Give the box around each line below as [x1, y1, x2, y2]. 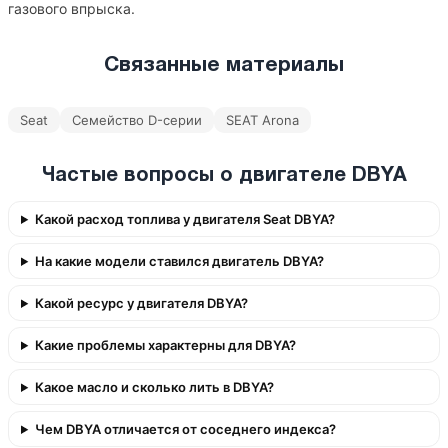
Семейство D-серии [72, 112, 202, 128]
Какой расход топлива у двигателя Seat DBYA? [34, 211, 335, 227]
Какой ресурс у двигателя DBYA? [34, 295, 248, 311]
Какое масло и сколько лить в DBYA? [34, 379, 274, 395]
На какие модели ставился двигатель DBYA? [34, 253, 324, 269]
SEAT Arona [226, 112, 299, 128]
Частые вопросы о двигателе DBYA [41, 167, 407, 185]
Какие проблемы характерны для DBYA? [34, 337, 296, 353]
